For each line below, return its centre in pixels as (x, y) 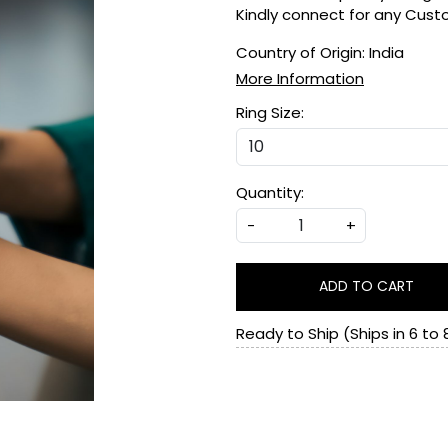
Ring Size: (270, 112)
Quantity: (270, 192)
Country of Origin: (302, 52)
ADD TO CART (366, 286)
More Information (300, 78)
